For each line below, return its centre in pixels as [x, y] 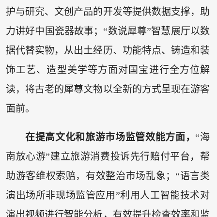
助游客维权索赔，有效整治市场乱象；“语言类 [108, 176]
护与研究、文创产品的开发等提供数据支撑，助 [108, 11]
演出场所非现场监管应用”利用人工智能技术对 [108, 195]
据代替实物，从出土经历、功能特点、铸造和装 [108, 50]
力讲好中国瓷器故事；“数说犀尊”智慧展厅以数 [108, 31]
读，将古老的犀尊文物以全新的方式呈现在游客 [108, 89]
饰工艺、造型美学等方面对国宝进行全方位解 [108, 70]
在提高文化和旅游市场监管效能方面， [110, 137]
